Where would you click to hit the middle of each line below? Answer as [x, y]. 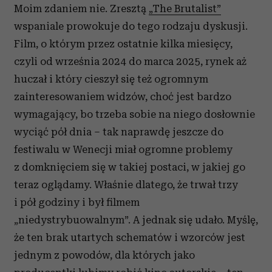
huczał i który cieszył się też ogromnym [111, 79]
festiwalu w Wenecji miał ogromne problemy [123, 149]
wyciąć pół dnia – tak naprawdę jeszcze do [119, 132]
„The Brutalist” [185, 8]
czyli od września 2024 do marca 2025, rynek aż [130, 61]
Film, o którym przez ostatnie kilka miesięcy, [123, 44]
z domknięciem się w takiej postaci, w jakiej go [130, 167]
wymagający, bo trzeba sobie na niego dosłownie [134, 114]
